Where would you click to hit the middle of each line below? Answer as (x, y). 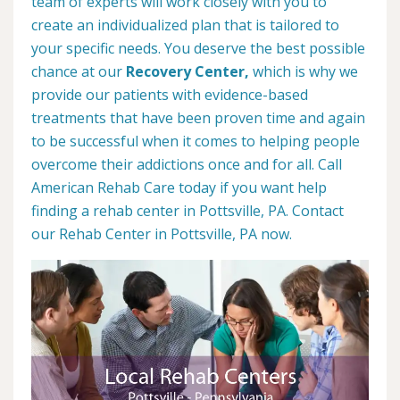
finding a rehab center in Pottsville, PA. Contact (187, 211)
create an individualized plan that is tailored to (185, 25)
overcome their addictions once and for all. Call (187, 165)
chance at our (79, 72)
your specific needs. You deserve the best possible (198, 49)
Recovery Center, (187, 72)
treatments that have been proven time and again (198, 118)
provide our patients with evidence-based (170, 95)
